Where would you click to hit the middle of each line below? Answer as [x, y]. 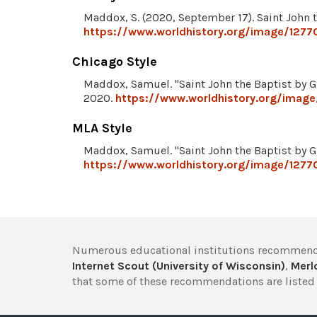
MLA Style [102, 128]
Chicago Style [115, 62]
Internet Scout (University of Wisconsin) [179, 266]
